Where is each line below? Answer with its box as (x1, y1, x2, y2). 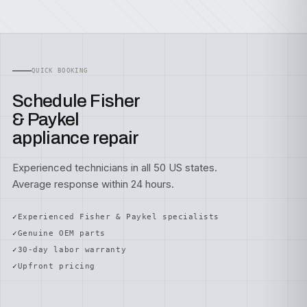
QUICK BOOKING (32, 67, 88, 74)
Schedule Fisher (12, 91, 140, 110)
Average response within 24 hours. (12, 177, 174, 191)
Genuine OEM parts (17, 229, 106, 238)
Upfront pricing (17, 262, 95, 271)
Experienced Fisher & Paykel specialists (17, 212, 220, 221)
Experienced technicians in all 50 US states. (12, 161, 217, 174)
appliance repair (12, 128, 139, 147)
